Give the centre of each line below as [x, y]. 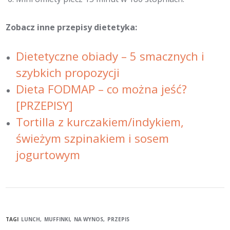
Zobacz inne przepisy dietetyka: [72, 27]
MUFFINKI [57, 219]
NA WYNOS [89, 219]
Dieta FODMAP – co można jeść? [102, 89]
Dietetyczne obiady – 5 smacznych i [110, 56]
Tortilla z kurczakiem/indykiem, [100, 122]
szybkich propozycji [68, 73]
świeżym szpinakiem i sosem [93, 139]
